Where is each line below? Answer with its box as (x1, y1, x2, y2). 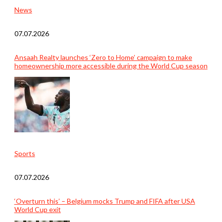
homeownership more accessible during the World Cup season (14, 61, 208, 70)
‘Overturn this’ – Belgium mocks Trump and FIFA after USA (14, 196, 195, 205)
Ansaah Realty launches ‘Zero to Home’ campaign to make (14, 53, 192, 61)
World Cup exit (14, 205, 61, 214)
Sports (14, 149, 35, 158)
